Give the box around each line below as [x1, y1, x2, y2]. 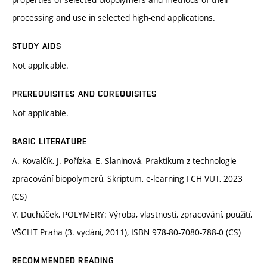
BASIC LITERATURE [12, 136, 87, 147]
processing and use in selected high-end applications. [12, 12, 215, 24]
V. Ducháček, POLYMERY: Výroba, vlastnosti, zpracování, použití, [12, 209, 252, 221]
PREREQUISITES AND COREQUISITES [12, 89, 157, 99]
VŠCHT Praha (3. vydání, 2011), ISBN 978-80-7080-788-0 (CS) [12, 226, 241, 238]
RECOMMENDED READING [12, 256, 115, 266]
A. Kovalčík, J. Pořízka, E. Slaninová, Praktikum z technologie [12, 155, 237, 167]
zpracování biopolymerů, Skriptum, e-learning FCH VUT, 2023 [12, 173, 243, 185]
